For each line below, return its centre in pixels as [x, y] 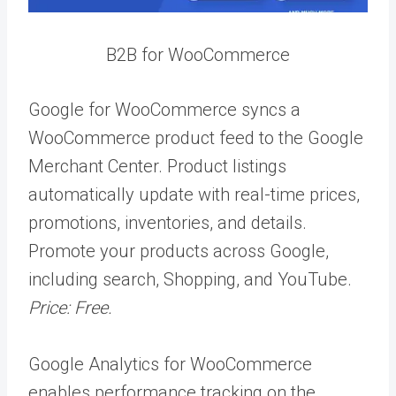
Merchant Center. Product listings [157, 166]
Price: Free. [70, 307]
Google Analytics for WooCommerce [170, 364]
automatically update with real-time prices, [194, 194]
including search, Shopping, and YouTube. [190, 279]
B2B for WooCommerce [198, 54]
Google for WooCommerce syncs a [164, 109]
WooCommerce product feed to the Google [196, 137]
